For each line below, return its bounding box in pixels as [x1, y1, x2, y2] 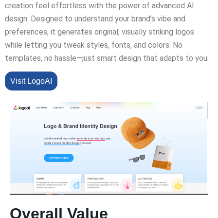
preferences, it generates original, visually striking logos [5, 27, 194, 36]
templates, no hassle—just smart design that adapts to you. [5, 54, 209, 63]
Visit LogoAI [10, 77, 52, 85]
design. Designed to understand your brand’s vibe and [5, 14, 185, 23]
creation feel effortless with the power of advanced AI [5, 1, 194, 10]
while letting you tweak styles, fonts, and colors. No [5, 40, 182, 50]
